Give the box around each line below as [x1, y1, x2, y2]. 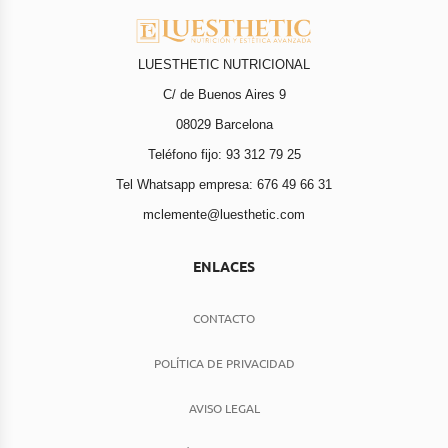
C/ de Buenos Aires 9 [162, 87, 286, 103]
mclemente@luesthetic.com [143, 207, 305, 223]
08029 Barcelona [175, 117, 273, 133]
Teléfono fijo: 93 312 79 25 [147, 147, 301, 163]
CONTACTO [193, 310, 255, 327]
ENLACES [193, 257, 255, 276]
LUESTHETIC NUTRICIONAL [138, 57, 310, 73]
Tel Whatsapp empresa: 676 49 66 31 [116, 177, 332, 193]
